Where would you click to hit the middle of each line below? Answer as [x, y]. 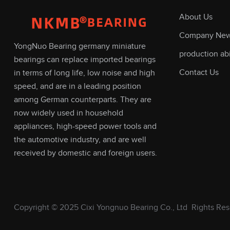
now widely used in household [68, 113]
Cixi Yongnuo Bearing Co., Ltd [134, 207]
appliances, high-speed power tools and [85, 126]
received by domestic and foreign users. [85, 153]
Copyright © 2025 [47, 207]
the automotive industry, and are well [80, 140]
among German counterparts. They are [82, 100]
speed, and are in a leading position [77, 86]
